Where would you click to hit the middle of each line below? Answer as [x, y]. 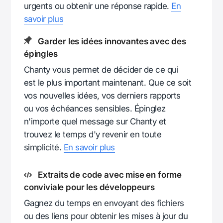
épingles [41, 54]
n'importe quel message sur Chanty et [95, 121]
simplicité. [44, 147]
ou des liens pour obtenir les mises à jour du [106, 216]
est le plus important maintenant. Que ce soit [108, 82]
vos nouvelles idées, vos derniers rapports [102, 95]
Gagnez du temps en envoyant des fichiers [104, 203]
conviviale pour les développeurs [89, 187]
